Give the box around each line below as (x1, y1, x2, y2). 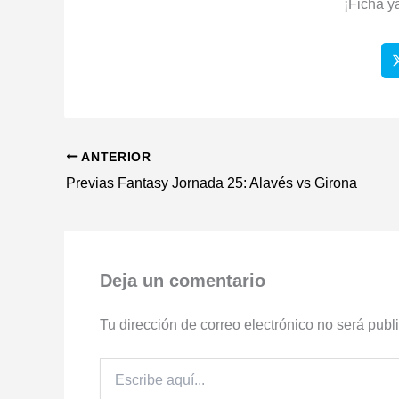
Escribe (99, 358, 141, 373)
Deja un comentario (100, 270, 265, 290)
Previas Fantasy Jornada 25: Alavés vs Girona (66, 175, 357, 191)
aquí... (99, 376, 134, 391)
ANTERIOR (77, 150, 151, 164)
